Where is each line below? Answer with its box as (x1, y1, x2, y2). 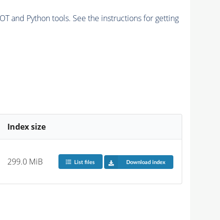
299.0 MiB (7, 156, 43, 167)
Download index (126, 159, 165, 165)
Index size (7, 121, 46, 132)
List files (74, 159, 95, 165)
